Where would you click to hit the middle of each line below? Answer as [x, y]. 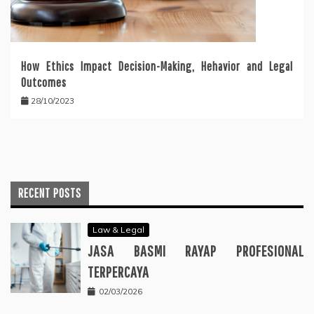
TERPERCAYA [118, 271]
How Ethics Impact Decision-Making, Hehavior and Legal [157, 66]
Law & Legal [118, 229]
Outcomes [44, 82]
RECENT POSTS [50, 193]
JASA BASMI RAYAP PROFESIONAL [196, 250]
